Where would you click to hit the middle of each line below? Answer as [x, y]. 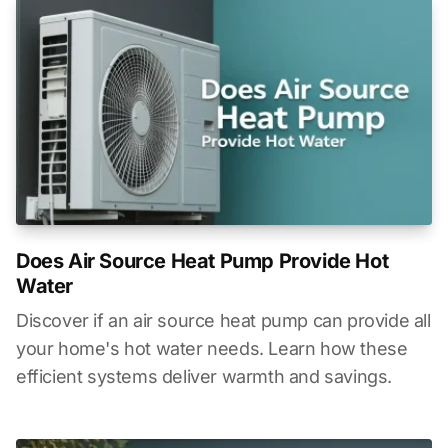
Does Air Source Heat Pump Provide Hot [202, 261]
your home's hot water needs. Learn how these [212, 349]
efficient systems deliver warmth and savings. [204, 377]
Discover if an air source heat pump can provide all [223, 321]
